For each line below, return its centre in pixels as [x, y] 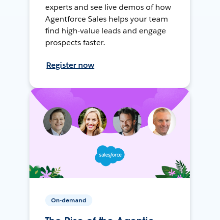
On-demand [69, 200]
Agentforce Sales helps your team [107, 19]
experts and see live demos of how [108, 7]
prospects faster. [75, 42]
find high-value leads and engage [106, 30]
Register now [70, 65]
